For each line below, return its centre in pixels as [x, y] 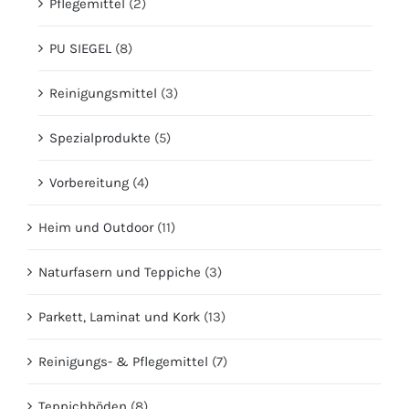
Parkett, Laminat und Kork [119, 316]
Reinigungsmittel [103, 93]
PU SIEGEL [80, 48]
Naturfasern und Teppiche [120, 272]
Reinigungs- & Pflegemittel [123, 361]
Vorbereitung [89, 182]
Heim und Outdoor [96, 227]
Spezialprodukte [100, 137]
